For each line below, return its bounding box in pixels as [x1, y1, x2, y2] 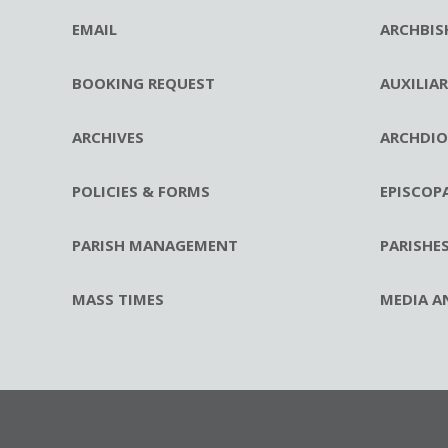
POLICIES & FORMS [72, 181, 210, 202]
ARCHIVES [72, 127, 144, 148]
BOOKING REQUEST [72, 73, 215, 94]
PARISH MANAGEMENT [72, 235, 238, 256]
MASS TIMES [72, 289, 164, 310]
